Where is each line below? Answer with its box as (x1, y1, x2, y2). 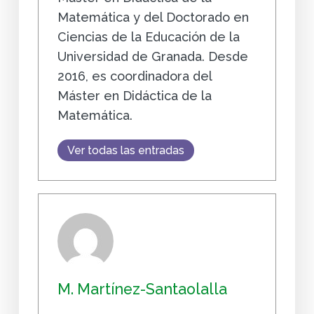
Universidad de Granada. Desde (57, 48, 248, 64)
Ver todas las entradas (67, 143, 184, 157)
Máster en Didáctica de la (57, 88, 212, 103)
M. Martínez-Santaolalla (57, 280, 227, 298)
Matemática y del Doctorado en (57, 9, 249, 25)
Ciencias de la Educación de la (57, 29, 240, 44)
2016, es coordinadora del (57, 68, 212, 83)
